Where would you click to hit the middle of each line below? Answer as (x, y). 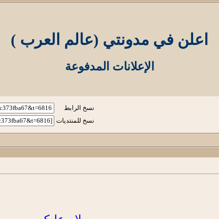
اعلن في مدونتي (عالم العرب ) (109, 40)
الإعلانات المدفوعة (109, 66)
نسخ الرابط (79, 108)
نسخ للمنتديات (75, 120)
